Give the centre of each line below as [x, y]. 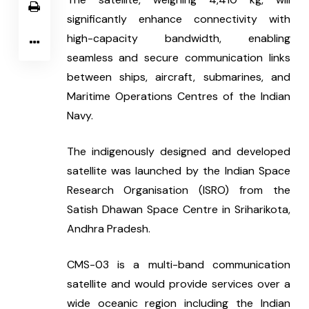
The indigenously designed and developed [178, 151]
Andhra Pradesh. [108, 228]
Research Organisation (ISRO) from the [178, 190]
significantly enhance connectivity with [178, 19]
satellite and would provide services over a [178, 283]
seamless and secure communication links [178, 57]
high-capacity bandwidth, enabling [178, 38]
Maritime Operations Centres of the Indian [178, 96]
